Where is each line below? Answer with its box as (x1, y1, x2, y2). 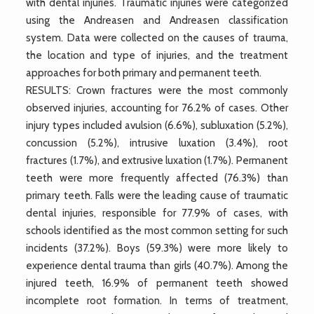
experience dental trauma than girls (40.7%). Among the (26, 259, 288, 272)
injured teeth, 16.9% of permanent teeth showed (26, 276, 288, 289)
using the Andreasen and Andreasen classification (26, 13, 288, 27)
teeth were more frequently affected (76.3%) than (26, 171, 288, 184)
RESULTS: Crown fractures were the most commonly (26, 83, 288, 97)
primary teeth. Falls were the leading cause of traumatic (26, 189, 288, 202)
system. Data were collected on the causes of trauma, (26, 31, 288, 44)
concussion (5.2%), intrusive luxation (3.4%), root (26, 136, 288, 149)
